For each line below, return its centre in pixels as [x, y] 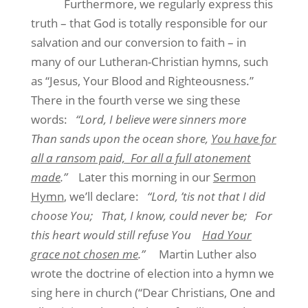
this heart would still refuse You [111, 235]
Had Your [227, 235]
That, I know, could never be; [174, 216]
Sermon [234, 177]
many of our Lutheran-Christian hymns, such [149, 62]
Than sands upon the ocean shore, [121, 139]
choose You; [62, 216]
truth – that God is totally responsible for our [149, 23]
